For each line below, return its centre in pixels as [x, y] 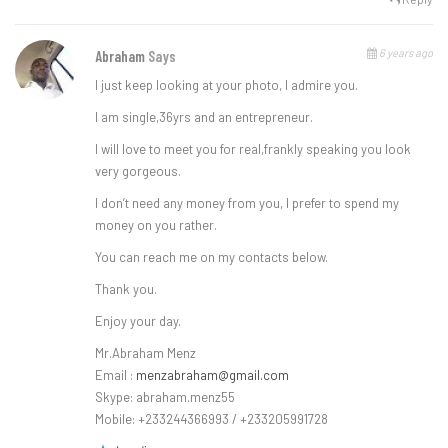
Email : [115, 374]
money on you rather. [156, 224]
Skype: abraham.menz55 [165, 396]
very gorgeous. [138, 170]
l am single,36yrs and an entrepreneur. [204, 116]
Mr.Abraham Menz [145, 352]
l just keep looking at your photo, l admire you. [226, 84]
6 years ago [405, 52]
